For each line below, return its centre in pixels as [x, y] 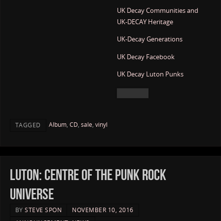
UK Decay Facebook [146, 57]
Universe [32, 194]
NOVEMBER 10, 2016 [103, 210]
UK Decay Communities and [157, 10]
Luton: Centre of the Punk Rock [88, 175]
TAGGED [28, 125]
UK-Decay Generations [149, 39]
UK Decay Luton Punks [150, 74]
